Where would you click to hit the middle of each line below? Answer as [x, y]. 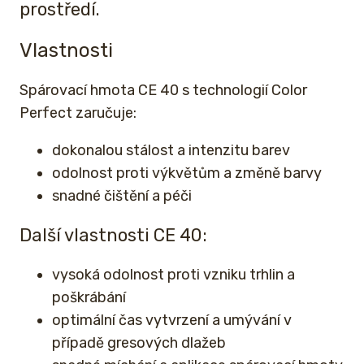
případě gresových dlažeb [139, 343]
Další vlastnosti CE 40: [113, 236]
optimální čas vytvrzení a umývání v [172, 321]
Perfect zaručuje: [78, 113]
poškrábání [89, 298]
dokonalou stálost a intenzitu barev [171, 151]
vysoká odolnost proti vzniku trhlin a [173, 275]
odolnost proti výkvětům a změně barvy [187, 173]
